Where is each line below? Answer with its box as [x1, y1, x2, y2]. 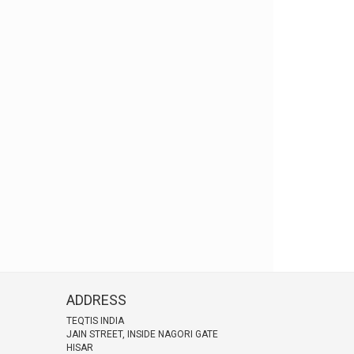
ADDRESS [66, 292, 126, 308]
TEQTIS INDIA [66, 314, 124, 326]
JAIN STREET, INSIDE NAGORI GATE [66, 328, 218, 340]
